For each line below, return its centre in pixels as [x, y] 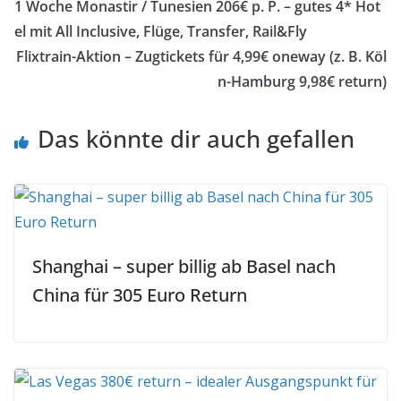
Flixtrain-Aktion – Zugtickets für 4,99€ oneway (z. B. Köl [201, 56]
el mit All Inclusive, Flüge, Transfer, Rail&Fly [161, 31]
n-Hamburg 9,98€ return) [302, 81]
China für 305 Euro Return [140, 295]
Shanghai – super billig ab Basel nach [184, 266]
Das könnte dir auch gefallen [196, 139]
